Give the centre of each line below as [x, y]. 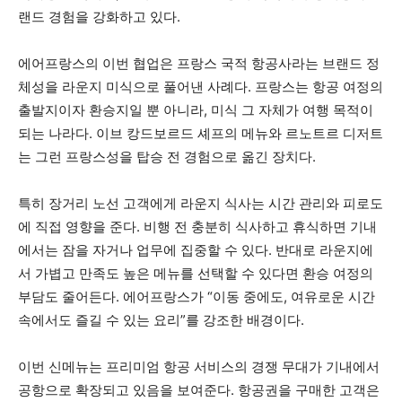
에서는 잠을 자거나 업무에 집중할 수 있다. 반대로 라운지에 [196, 250]
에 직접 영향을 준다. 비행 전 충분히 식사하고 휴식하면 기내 [197, 227]
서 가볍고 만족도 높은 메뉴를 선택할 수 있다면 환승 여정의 [196, 274]
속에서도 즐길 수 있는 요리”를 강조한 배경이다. [161, 320]
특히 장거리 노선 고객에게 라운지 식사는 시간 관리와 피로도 [201, 204]
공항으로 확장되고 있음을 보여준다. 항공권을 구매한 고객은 [199, 390]
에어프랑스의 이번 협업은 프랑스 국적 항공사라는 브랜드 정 [199, 64]
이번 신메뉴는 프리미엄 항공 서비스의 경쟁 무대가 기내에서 [199, 367]
